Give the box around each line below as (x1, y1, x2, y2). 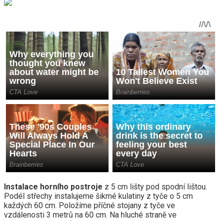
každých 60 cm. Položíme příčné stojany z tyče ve (4, 201, 175, 211)
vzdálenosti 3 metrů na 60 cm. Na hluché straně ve (4, 210, 177, 220)
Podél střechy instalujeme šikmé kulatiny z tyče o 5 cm (4, 191, 193, 201)
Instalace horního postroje (4, 182, 103, 192)
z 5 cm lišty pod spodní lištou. (103, 182, 207, 192)
